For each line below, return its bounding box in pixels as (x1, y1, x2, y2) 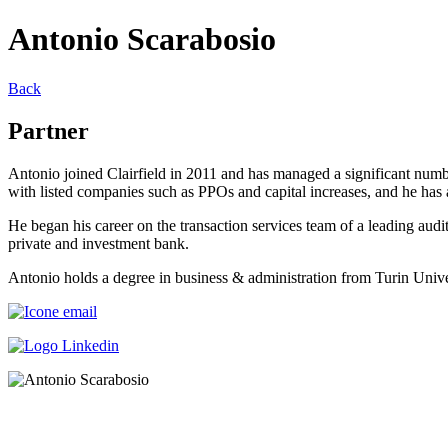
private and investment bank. (8, 234, 189, 252)
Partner (8, 117, 89, 144)
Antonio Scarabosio (8, 21, 276, 58)
